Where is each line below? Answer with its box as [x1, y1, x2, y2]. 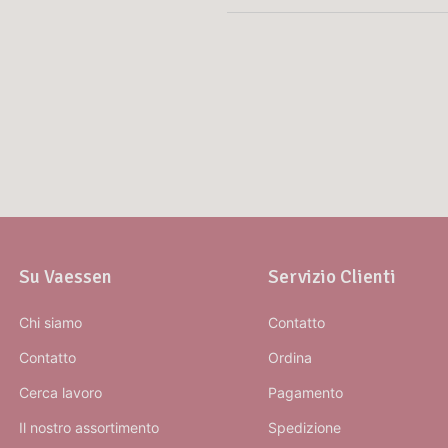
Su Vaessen [19, 265, 113, 289]
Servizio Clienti [267, 265, 396, 289]
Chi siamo [19, 314, 83, 332]
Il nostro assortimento [19, 419, 160, 437]
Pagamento [267, 384, 343, 402]
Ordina [267, 349, 312, 367]
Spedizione [267, 419, 341, 437]
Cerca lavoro [19, 384, 103, 402]
